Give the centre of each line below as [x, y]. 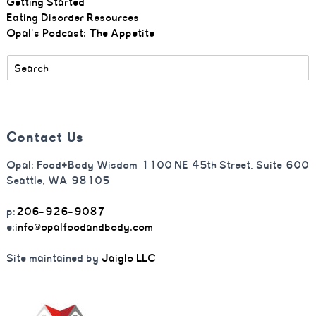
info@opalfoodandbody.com [85, 227]
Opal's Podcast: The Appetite [81, 33]
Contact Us [46, 137]
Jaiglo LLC [129, 258]
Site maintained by [55, 258]
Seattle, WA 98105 [59, 180]
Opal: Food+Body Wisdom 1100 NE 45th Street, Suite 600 [158, 165]
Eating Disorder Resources [73, 17]
